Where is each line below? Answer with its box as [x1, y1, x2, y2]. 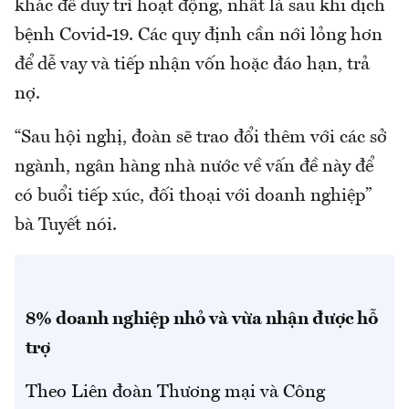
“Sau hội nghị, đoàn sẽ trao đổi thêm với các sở [15, 129, 387, 148]
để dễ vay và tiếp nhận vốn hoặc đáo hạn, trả [15, 56, 370, 75]
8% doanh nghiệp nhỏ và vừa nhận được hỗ [26, 310, 378, 330]
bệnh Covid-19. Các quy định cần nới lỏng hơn [15, 26, 383, 46]
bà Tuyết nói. [15, 216, 117, 236]
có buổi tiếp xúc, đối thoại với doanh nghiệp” [15, 187, 372, 206]
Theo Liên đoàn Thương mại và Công [26, 383, 325, 403]
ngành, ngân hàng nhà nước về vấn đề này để [15, 158, 373, 177]
